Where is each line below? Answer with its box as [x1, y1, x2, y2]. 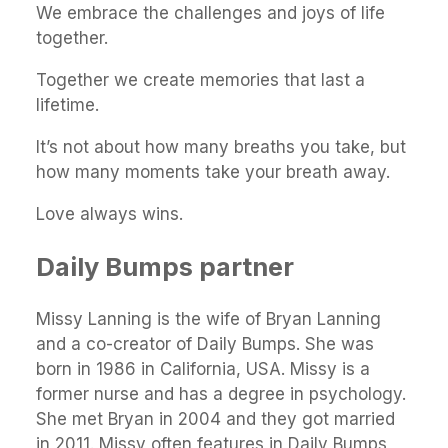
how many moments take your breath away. [36, 161, 390, 182]
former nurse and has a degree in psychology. [36, 384, 406, 405]
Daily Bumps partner [36, 251, 294, 283]
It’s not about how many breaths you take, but [36, 136, 406, 157]
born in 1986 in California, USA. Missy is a [36, 359, 370, 380]
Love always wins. [36, 203, 183, 224]
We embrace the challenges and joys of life [36, 2, 385, 23]
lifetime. [36, 94, 99, 115]
